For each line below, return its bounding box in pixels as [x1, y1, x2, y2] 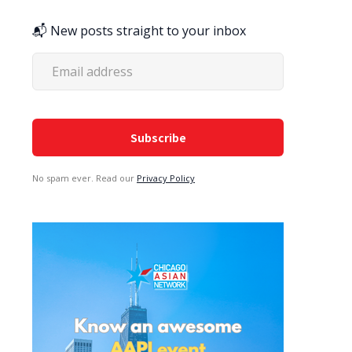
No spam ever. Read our [32, 172, 137, 184]
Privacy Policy [137, 172, 195, 184]
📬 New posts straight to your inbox [32, 22, 246, 39]
